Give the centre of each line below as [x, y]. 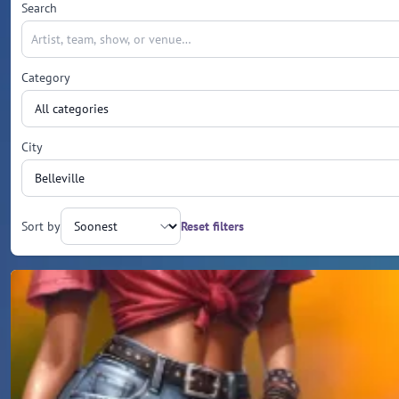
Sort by [41, 226]
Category [46, 77]
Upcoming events [69, 279]
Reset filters [212, 226]
